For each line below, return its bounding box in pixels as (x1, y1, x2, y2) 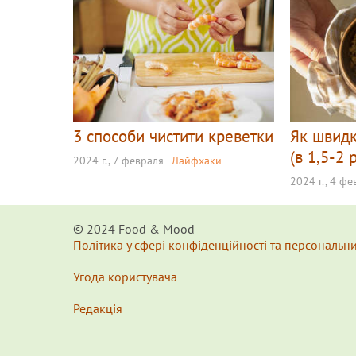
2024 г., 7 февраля (73, 153, 164, 168)
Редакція (73, 300, 122, 316)
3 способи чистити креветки (73, 125, 273, 147)
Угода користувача (73, 268, 177, 284)
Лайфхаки (172, 153, 222, 168)
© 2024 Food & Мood (73, 220, 195, 237)
